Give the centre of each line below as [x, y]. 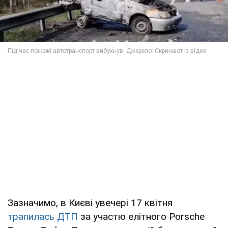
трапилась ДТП [43, 217]
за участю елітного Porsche [141, 217]
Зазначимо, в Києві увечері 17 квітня [90, 203]
